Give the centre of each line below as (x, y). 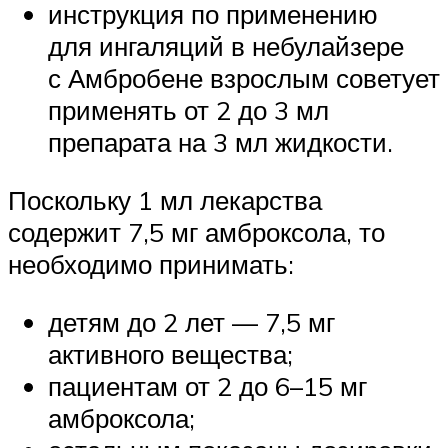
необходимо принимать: (151, 263)
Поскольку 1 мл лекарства (165, 199)
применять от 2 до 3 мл (188, 110)
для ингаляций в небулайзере (226, 46)
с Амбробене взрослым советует (244, 78)
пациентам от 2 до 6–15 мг (207, 385)
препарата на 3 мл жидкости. (220, 142)
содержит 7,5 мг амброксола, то (196, 231)
